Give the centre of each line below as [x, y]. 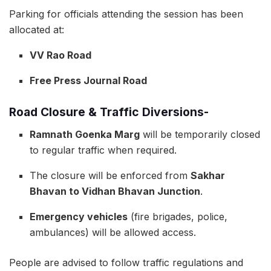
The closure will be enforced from [110, 175]
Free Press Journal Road [89, 80]
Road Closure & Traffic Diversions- [109, 112]
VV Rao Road [61, 55]
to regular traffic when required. [103, 150]
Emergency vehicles [79, 216]
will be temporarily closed [200, 134]
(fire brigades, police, [178, 216]
